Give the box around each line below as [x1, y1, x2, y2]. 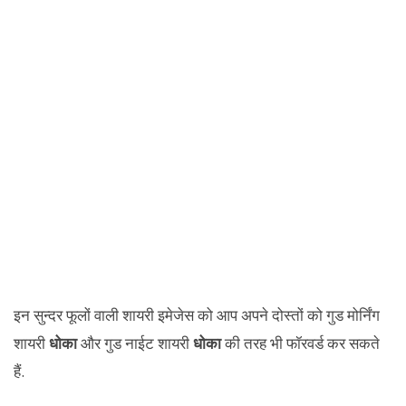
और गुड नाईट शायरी [81, 333, 193, 353]
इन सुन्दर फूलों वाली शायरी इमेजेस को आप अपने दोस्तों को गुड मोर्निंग [14, 304, 380, 325]
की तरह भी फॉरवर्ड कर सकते [221, 333, 380, 353]
